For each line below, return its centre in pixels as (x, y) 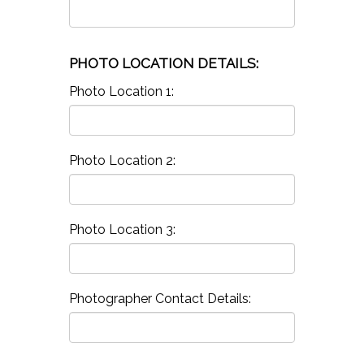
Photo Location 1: (121, 91)
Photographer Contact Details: (160, 298)
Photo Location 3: (122, 229)
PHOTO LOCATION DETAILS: (163, 63)
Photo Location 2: (122, 160)
